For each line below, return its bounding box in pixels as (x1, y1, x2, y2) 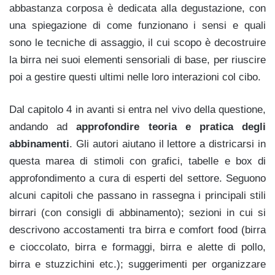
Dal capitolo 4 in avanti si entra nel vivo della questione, (9, 104, 266, 116)
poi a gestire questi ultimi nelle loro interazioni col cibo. (9, 71, 261, 83)
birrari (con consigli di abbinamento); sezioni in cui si (9, 207, 266, 219)
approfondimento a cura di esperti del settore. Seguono (9, 172, 266, 185)
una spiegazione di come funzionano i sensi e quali (9, 20, 266, 32)
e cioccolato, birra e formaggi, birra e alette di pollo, (9, 241, 266, 254)
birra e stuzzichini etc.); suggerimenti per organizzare (9, 258, 266, 271)
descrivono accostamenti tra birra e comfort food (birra (9, 224, 266, 236)
